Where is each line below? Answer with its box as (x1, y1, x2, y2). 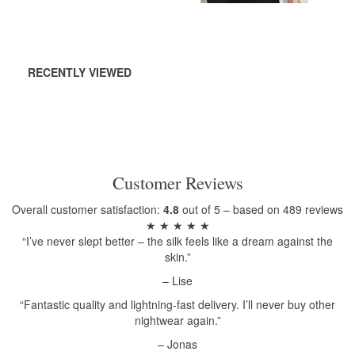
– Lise (162, 272, 193, 288)
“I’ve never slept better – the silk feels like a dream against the (22, 232, 333, 249)
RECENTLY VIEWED (28, 63, 132, 80)
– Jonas (158, 335, 197, 352)
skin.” (164, 248, 191, 265)
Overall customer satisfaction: (12, 200, 163, 217)
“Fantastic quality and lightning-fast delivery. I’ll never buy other (20, 296, 335, 312)
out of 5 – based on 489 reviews (179, 200, 343, 217)
